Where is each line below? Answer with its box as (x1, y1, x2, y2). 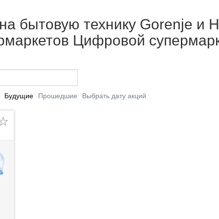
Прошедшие (38, 91, 77, 100)
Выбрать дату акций (82, 91, 146, 100)
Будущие (4, 91, 33, 100)
